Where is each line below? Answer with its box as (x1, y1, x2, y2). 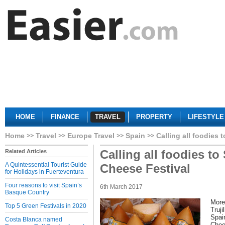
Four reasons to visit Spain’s (5, 182, 82, 189)
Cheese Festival (100, 162, 190, 175)
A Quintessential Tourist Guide (5, 161, 87, 168)
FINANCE (51, 113, 79, 121)
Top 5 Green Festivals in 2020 (5, 202, 86, 209)
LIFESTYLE (188, 113, 224, 121)
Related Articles (5, 148, 47, 154)
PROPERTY (136, 113, 172, 121)
